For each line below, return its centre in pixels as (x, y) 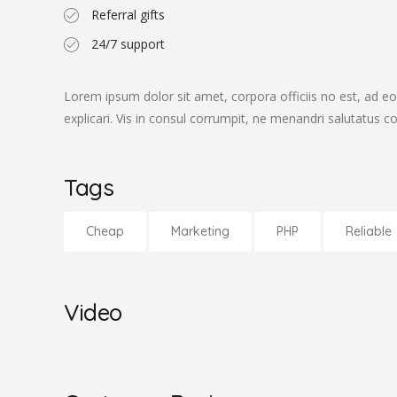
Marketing (200, 231)
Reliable (369, 231)
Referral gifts (128, 15)
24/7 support (128, 44)
